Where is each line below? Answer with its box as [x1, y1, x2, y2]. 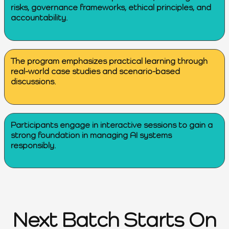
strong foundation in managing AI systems [11, 129, 172, 140]
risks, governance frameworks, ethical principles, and [11, 2, 211, 13]
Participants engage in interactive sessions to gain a [11, 119, 213, 130]
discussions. [11, 76, 56, 86]
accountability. [11, 12, 67, 23]
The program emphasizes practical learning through [11, 55, 208, 66]
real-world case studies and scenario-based [11, 65, 180, 76]
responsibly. [11, 140, 56, 150]
